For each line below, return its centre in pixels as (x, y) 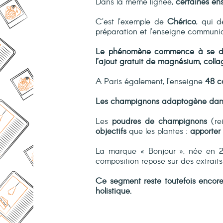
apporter (205, 131)
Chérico (182, 22)
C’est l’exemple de (132, 22)
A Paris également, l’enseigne (150, 82)
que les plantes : (158, 131)
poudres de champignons (160, 121)
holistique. (113, 191)
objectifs (111, 131)
